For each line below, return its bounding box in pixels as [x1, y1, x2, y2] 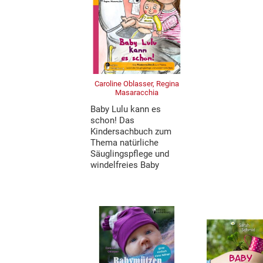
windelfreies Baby [90, 160, 160, 171]
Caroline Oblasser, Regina [95, 79, 180, 89]
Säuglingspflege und [90, 149, 170, 160]
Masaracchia [115, 88, 159, 97]
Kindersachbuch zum [90, 126, 172, 137]
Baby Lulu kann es [90, 104, 161, 115]
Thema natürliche [90, 137, 159, 149]
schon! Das [90, 115, 135, 126]
